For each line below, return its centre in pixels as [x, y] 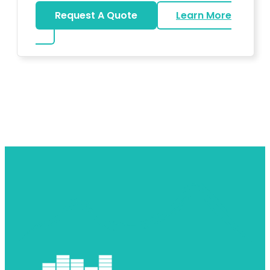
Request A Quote [96, 15]
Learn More [204, 15]
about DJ [58, 30]
